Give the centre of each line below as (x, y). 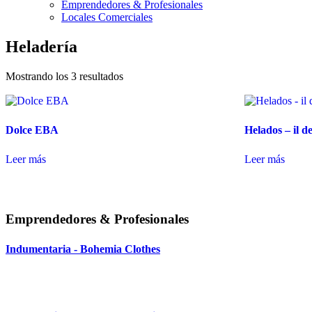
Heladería (41, 46)
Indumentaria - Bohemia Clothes (83, 249)
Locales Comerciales (107, 17)
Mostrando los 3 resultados (64, 76)
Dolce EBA (32, 130)
